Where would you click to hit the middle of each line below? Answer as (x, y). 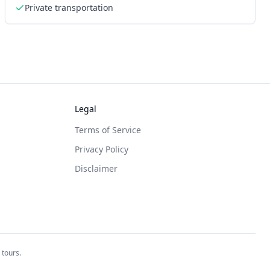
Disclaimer (96, 168)
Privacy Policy (102, 149)
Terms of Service (108, 130)
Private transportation (69, 7)
